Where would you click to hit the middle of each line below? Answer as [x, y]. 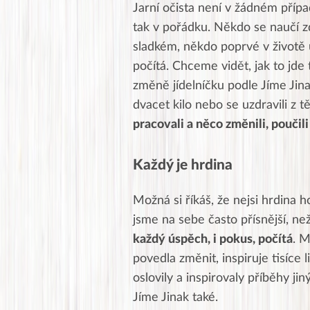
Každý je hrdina [183, 165]
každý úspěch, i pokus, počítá [213, 239]
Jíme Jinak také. [175, 297]
